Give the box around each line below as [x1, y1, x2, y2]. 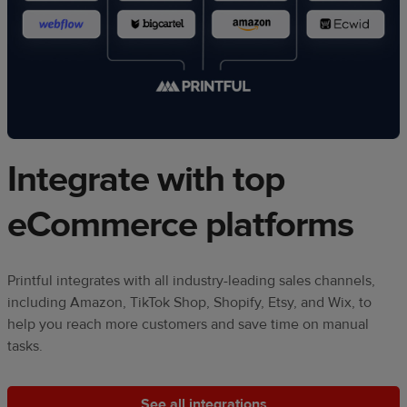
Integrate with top [7, 157, 284, 203]
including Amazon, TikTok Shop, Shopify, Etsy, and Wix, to [7, 293, 372, 313]
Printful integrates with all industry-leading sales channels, [7, 272, 375, 291]
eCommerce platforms [7, 203, 353, 248]
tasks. [7, 337, 43, 356]
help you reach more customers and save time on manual [7, 315, 369, 334]
